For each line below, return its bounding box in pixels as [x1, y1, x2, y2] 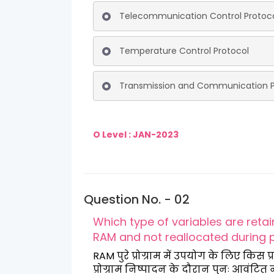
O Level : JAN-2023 [93, 128, 180, 141]
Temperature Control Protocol [119, 45, 249, 57]
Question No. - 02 [84, 191, 190, 208]
